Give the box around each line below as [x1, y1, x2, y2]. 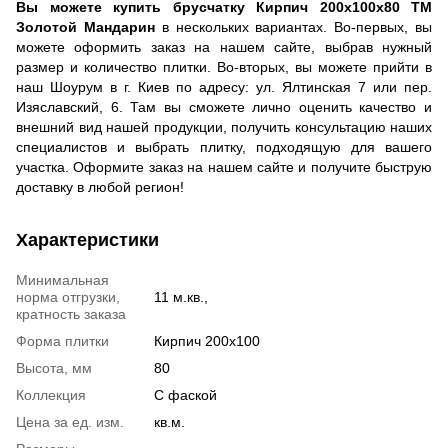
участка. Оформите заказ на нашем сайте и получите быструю [16, 159, 432, 176]
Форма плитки [16, 333, 109, 350]
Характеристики [16, 230, 159, 251]
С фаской [154, 387, 217, 404]
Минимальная [16, 272, 109, 289]
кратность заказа [16, 306, 126, 323]
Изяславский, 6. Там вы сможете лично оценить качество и [16, 99, 432, 116]
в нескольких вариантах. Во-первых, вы [154, 19, 433, 36]
